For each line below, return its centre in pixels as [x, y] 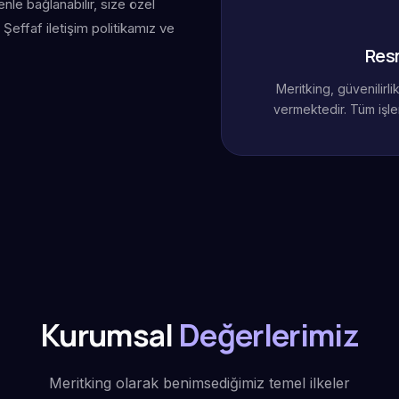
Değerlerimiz [269, 335]
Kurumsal [110, 335]
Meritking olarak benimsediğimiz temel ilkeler [199, 383]
